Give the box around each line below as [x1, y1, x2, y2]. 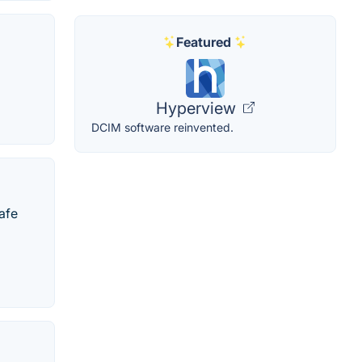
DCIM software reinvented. [91, 120, 234, 134]
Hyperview [156, 98, 240, 118]
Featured [176, 33, 231, 50]
